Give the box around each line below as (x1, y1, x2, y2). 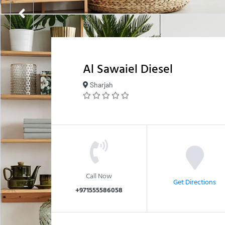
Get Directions (173, 176, 216, 187)
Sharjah (88, 80, 113, 89)
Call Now (86, 170, 112, 181)
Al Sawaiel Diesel (83, 59, 173, 78)
